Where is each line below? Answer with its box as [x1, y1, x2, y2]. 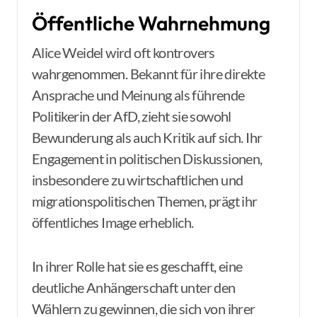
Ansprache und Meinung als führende [32, 86, 245, 103]
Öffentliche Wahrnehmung [32, 11, 270, 35]
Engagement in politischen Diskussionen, [32, 150, 263, 167]
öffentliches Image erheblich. [32, 214, 194, 231]
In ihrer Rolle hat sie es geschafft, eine [32, 258, 243, 275]
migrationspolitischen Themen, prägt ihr [32, 192, 258, 209]
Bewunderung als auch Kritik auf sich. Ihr [32, 129, 263, 146]
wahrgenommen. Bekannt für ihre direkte [32, 65, 265, 82]
